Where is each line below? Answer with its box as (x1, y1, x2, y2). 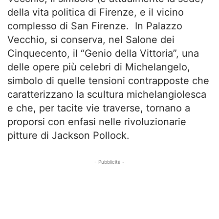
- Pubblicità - (94, 159, 125, 165)
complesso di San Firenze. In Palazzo (7, 20, 182, 32)
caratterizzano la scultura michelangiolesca (7, 88, 206, 100)
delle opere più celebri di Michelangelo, (7, 61, 190, 73)
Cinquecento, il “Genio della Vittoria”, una (7, 47, 199, 59)
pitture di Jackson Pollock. (7, 130, 130, 141)
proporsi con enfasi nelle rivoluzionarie (7, 116, 186, 128)
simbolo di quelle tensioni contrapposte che (7, 75, 209, 87)
